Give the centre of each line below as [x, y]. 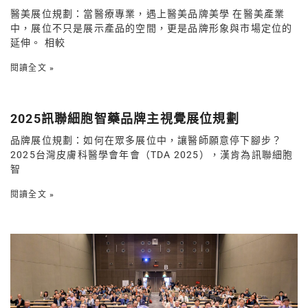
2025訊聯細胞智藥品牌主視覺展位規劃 [125, 119]
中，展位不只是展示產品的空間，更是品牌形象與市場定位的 [152, 29]
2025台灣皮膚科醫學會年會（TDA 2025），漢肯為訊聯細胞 [152, 155]
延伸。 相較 [38, 43]
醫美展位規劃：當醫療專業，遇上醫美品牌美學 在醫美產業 [148, 14]
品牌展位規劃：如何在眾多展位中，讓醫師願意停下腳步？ [146, 141]
